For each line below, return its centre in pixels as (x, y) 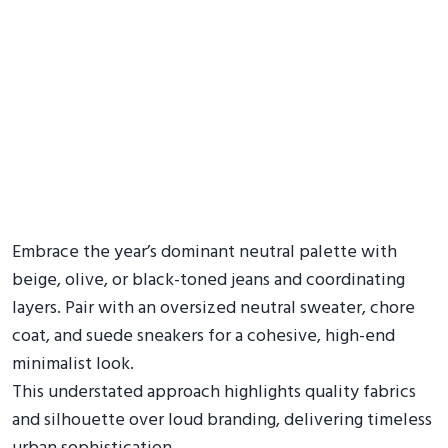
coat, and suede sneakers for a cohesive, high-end (203, 336)
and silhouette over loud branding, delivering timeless (222, 420)
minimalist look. (73, 364)
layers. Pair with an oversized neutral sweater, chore (213, 308)
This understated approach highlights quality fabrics (214, 392)
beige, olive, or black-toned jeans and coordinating (208, 280)
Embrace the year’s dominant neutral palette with (204, 252)
